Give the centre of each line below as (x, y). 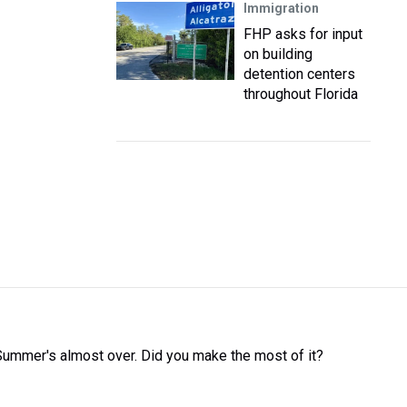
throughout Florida (301, 94)
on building (278, 54)
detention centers (299, 74)
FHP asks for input (303, 34)
